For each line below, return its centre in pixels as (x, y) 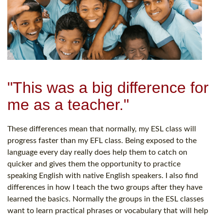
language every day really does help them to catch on (97, 153)
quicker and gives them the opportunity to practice (94, 164)
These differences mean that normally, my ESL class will (102, 129)
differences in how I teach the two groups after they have (105, 188)
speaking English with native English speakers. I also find (103, 176)
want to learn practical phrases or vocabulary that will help (108, 211)
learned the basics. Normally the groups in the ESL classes (106, 199)
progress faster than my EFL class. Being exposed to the (102, 141)
